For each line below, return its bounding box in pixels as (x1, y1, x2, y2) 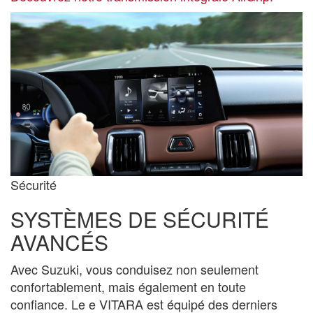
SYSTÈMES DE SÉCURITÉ (10, 204, 269, 235)
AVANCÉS (10, 227, 108, 258)
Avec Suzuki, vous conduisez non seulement (10, 260, 259, 279)
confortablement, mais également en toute (10, 277, 246, 296)
